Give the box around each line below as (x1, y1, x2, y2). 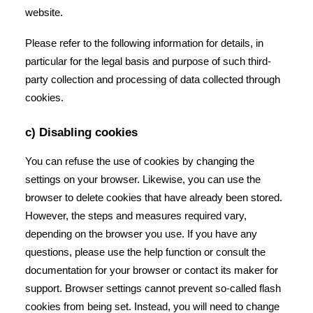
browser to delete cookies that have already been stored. (25, 191, 282, 203)
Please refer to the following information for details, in (25, 37, 263, 49)
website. (25, 6, 63, 18)
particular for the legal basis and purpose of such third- (25, 55, 271, 67)
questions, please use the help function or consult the (25, 246, 265, 258)
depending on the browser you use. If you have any (25, 228, 257, 240)
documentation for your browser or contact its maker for (25, 264, 278, 276)
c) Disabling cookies (25, 126, 138, 139)
